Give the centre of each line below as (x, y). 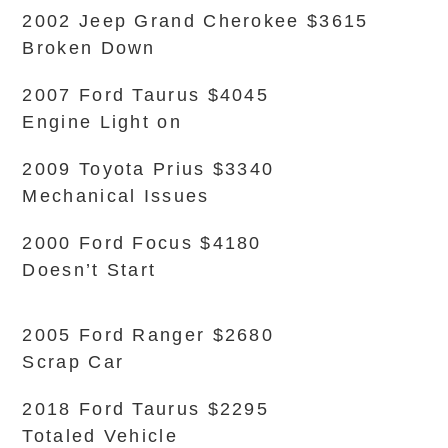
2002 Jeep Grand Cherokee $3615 (195, 21)
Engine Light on (102, 122)
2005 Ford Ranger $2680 (148, 335)
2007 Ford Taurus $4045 (146, 95)
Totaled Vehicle (100, 436)
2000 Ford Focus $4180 (142, 243)
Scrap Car (73, 362)
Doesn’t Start (89, 270)
